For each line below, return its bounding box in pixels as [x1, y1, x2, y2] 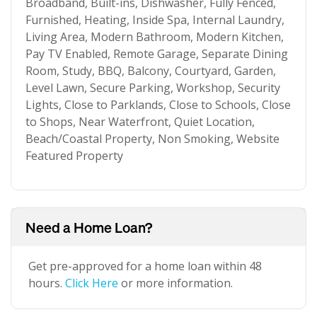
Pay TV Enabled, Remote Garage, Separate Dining [25, 46, 288, 62]
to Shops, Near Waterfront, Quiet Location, [25, 114, 255, 129]
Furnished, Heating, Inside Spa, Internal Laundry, [25, 12, 284, 28]
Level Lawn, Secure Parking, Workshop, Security [25, 80, 280, 96]
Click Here [65, 275, 118, 291]
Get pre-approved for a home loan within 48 [28, 258, 262, 274]
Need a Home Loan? [25, 218, 152, 236]
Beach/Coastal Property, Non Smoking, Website [25, 131, 279, 146]
